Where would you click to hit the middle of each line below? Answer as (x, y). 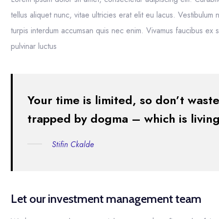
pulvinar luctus (34, 46)
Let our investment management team (106, 199)
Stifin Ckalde (73, 144)
